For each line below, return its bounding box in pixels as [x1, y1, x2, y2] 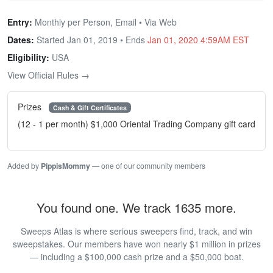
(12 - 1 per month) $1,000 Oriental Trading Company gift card [18, 118, 255, 130]
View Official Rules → [7, 68, 90, 81]
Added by [7, 160, 41, 171]
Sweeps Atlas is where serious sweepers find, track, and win [21, 225, 252, 238]
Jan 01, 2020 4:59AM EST [147, 33, 249, 46]
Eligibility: [7, 51, 49, 63]
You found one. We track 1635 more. [37, 199, 236, 217]
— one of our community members [90, 160, 205, 171]
